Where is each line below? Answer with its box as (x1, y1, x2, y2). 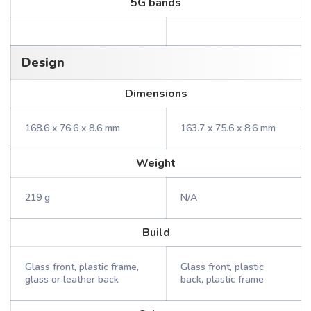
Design (22, 54, 65, 71)
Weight (136, 155, 176, 171)
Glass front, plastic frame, (25, 260, 139, 274)
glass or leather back (25, 273, 119, 286)
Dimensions (124, 86, 187, 101)
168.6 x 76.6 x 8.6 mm (25, 121, 120, 135)
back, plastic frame (180, 273, 264, 286)
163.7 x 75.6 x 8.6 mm (180, 121, 276, 135)
